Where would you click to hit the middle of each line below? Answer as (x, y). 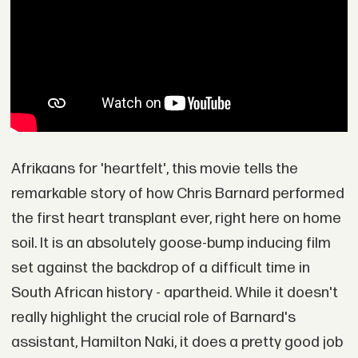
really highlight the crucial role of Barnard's (153, 318)
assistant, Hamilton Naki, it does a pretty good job (177, 343)
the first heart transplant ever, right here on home (176, 219)
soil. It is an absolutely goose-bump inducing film (171, 244)
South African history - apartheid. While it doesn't (174, 293)
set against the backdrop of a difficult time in (160, 268)
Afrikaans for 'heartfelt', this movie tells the (154, 169)
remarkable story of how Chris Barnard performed (177, 194)
